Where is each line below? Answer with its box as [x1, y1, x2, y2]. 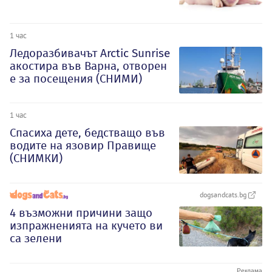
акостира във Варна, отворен [10, 58, 167, 73]
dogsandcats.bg [200, 190, 248, 200]
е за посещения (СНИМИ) [10, 71, 142, 86]
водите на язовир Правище [10, 138, 156, 153]
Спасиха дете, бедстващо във [10, 126, 165, 140]
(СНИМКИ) [10, 151, 63, 166]
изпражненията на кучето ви [10, 219, 163, 233]
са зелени [10, 231, 62, 246]
